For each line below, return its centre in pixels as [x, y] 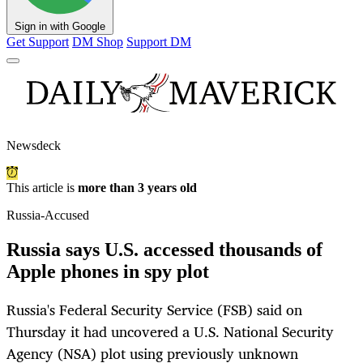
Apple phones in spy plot [108, 272]
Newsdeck [34, 146]
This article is [42, 188]
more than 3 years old [137, 188]
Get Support [38, 42]
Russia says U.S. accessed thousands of [164, 250]
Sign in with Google [60, 27]
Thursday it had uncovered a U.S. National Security [170, 332]
